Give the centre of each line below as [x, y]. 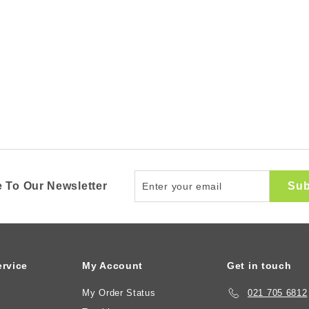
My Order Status [119, 292]
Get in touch [259, 265]
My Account [112, 265]
